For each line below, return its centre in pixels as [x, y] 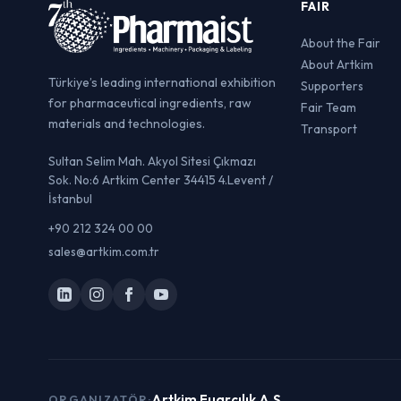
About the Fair [340, 43]
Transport [328, 129]
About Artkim [337, 64]
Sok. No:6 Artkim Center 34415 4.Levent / [161, 180]
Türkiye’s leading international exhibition [162, 82]
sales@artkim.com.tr [104, 252]
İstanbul [70, 199]
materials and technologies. [127, 124]
